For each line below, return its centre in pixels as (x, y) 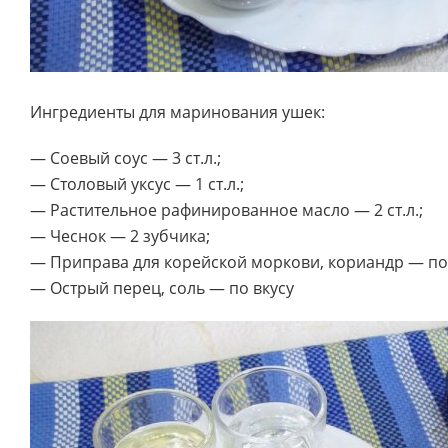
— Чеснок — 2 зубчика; (120, 236)
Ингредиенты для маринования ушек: (177, 112)
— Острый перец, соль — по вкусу (162, 288)
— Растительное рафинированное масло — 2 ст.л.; (226, 210)
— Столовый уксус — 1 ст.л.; (137, 184)
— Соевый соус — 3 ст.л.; (125, 158)
